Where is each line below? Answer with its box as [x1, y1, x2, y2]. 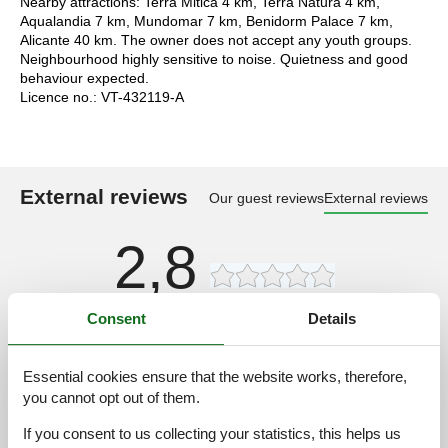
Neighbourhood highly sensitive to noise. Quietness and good [20, 50, 408, 67]
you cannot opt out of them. [23, 389, 200, 407]
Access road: [20, 321, 90, 336]
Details [308, 309, 356, 327]
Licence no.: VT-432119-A [20, 88, 184, 105]
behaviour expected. [20, 69, 149, 86]
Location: [20, 405, 70, 420]
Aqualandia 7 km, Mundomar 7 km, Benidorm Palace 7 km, [20, 12, 393, 29]
